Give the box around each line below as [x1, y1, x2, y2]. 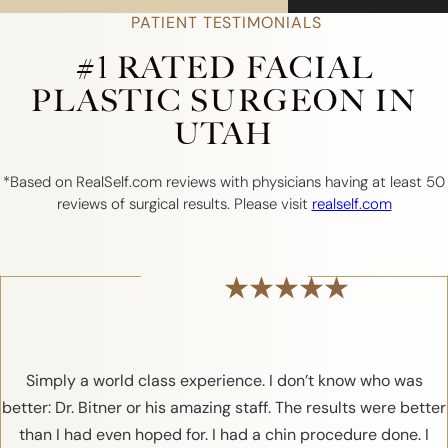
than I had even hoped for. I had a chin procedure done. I [19, 425, 429, 445]
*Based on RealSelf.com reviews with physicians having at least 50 [3, 172, 445, 191]
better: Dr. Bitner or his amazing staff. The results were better [2, 398, 446, 418]
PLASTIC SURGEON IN [30, 82, 418, 119]
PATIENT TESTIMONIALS [125, 12, 323, 32]
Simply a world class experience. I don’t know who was [25, 371, 423, 391]
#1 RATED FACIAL [73, 49, 375, 86]
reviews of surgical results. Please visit [56, 194, 312, 213]
